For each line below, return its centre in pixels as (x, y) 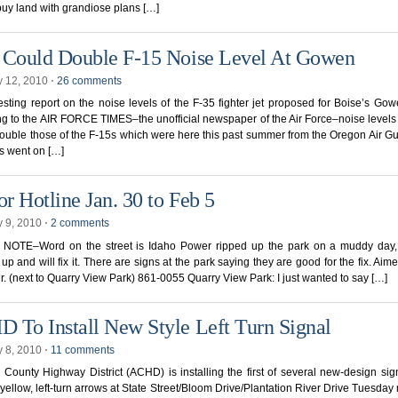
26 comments (89, 80)
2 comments (80, 223)
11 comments (83, 350)
